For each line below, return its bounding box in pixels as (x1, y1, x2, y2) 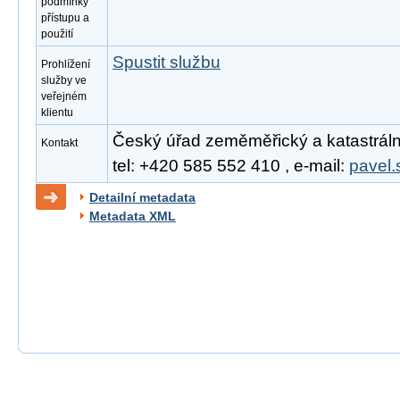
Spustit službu (112, 53, 221, 71)
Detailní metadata (89, 190, 196, 204)
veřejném (41, 90, 87, 103)
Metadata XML (89, 209, 176, 223)
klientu (41, 106, 73, 119)
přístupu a (41, 12, 89, 24)
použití (41, 28, 73, 40)
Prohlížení (41, 58, 90, 71)
